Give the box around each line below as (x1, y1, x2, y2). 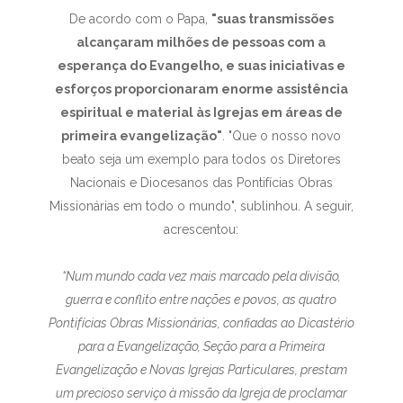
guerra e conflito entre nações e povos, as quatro (66, 292, 337, 307)
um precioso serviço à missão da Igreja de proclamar (55, 386, 347, 400)
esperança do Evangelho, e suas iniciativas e (57, 58, 345, 73)
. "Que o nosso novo (222, 129, 342, 143)
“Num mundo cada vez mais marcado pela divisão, (61, 269, 341, 283)
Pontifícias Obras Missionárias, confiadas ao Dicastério (48, 316, 354, 330)
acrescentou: (164, 222, 239, 237)
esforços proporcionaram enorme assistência (54, 82, 348, 96)
